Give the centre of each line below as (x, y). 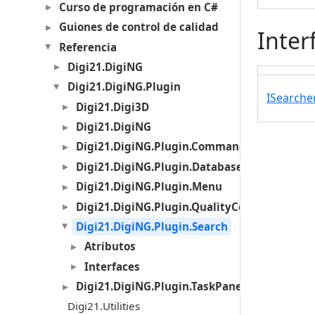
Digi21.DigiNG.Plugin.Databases (162, 166)
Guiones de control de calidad (139, 27)
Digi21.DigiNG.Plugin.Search (152, 226)
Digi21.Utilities (103, 306)
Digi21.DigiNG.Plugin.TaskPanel (160, 287)
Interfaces (112, 266)
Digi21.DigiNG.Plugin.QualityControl (173, 206)
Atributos (110, 246)
